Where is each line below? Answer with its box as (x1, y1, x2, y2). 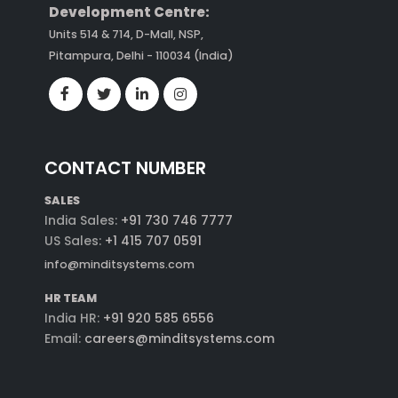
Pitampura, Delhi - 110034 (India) (48, 47, 234, 63)
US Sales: (44, 231, 105, 250)
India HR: (44, 308, 99, 327)
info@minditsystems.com (44, 256, 195, 272)
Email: (44, 329, 81, 347)
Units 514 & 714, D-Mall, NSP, (48, 26, 203, 42)
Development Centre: (48, 2, 210, 21)
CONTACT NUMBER (44, 155, 206, 180)
